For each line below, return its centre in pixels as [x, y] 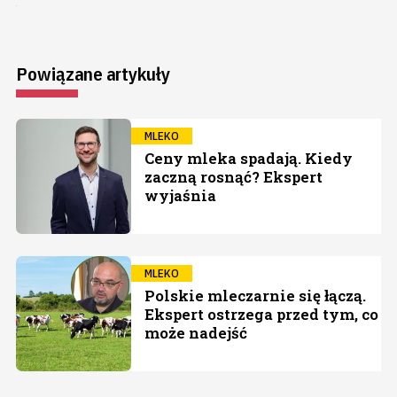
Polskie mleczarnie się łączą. [255, 296]
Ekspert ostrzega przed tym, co [261, 315]
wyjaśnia [180, 196]
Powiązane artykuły [93, 74]
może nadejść [196, 333]
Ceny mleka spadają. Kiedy [249, 159]
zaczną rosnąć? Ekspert [234, 177]
